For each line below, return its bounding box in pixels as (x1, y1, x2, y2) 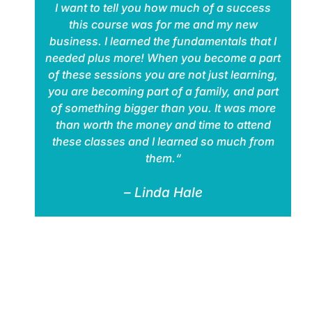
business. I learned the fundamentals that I (49, 33, 276, 48)
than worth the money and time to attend (55, 117, 271, 132)
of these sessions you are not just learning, (48, 67, 278, 81)
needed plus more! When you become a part (45, 50, 281, 65)
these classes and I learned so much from (52, 134, 274, 148)
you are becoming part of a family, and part (47, 84, 279, 98)
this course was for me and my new (68, 17, 258, 31)
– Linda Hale (123, 184, 203, 201)
